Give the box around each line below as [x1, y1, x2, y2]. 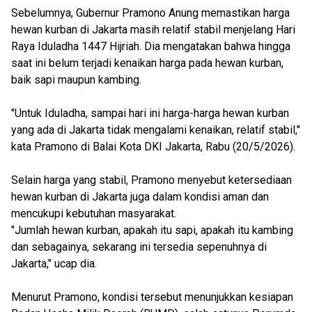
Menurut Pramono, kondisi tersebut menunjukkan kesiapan [11, 290, 293, 304]
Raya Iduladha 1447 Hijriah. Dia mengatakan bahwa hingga [11, 40, 290, 53]
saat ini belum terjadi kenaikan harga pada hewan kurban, [11, 56, 283, 70]
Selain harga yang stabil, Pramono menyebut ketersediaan [11, 173, 292, 187]
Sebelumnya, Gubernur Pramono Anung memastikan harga [11, 6, 290, 19]
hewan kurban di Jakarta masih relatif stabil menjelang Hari [11, 23, 295, 36]
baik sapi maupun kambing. [11, 73, 141, 86]
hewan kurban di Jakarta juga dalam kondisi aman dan [11, 190, 269, 203]
